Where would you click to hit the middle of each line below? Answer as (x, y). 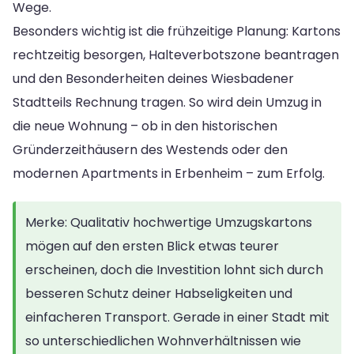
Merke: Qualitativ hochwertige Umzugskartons (169, 222)
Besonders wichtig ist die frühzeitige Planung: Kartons (177, 31)
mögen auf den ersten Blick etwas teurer (152, 246)
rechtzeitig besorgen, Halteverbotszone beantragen (176, 55)
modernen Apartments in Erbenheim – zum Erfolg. (169, 173)
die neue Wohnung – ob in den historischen (145, 126)
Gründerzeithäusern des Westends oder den (150, 149)
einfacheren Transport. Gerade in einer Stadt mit (177, 317)
